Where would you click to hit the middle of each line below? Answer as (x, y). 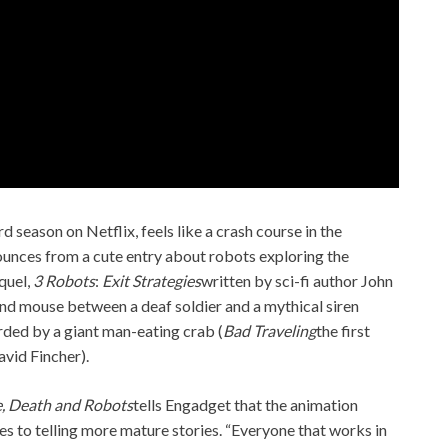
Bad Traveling (269, 330)
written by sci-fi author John (297, 280)
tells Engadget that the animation (245, 404)
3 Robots (64, 280)
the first (343, 330)
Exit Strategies (151, 280)
